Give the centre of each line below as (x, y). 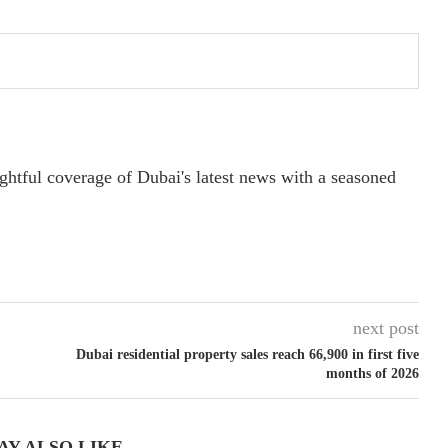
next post (385, 327)
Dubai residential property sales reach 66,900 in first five (247, 354)
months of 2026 (372, 373)
